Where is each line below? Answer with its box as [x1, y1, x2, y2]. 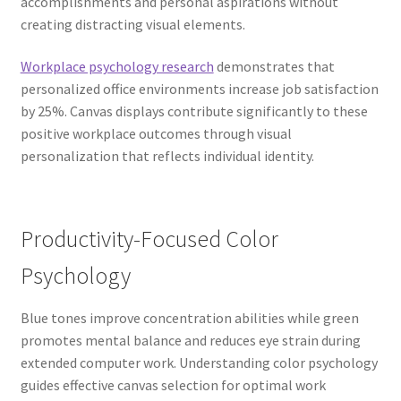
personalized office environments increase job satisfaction [20, 80, 379, 98]
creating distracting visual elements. [20, 14, 245, 33]
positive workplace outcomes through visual [20, 124, 292, 143]
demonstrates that [213, 57, 335, 76]
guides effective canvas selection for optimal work [20, 375, 326, 394]
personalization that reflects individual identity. [20, 147, 314, 166]
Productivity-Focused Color [20, 224, 278, 253]
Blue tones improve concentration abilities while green [20, 308, 359, 327]
